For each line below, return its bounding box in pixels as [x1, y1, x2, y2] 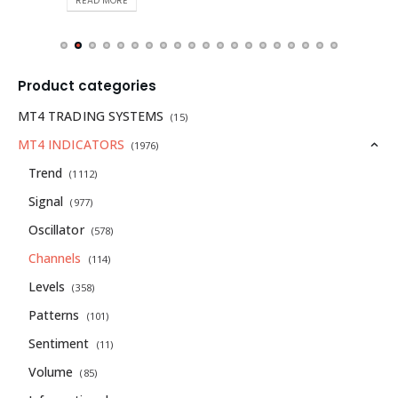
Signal [28, 193, 64, 211]
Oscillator [28, 221, 84, 239]
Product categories [18, 76, 156, 96]
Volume [28, 363, 74, 381]
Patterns [28, 306, 80, 324]
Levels [28, 278, 66, 296]
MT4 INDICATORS [18, 136, 124, 154]
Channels [28, 250, 82, 267]
